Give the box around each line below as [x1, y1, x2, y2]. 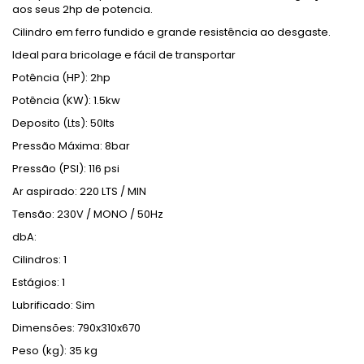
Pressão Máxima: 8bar [12, 138, 130, 154]
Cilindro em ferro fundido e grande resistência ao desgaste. [12, 24, 331, 40]
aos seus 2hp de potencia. [12, 2, 153, 17]
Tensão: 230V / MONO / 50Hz [12, 206, 163, 222]
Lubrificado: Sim [12, 297, 95, 313]
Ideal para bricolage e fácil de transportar [12, 47, 236, 63]
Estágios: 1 [12, 275, 65, 290]
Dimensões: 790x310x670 [12, 320, 141, 336]
